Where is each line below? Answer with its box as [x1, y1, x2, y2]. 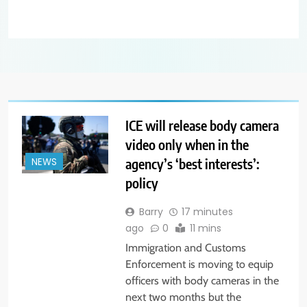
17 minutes [181, 205, 233, 219]
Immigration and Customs [125, 241, 246, 255]
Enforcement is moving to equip [125, 258, 273, 271]
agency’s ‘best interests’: [125, 155, 260, 173]
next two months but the [125, 291, 241, 304]
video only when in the [125, 136, 249, 153]
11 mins [189, 221, 221, 236]
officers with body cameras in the [125, 274, 279, 288]
